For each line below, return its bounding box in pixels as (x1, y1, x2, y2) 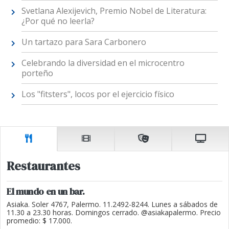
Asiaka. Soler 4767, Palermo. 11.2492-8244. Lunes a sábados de (7, 199, 218, 210)
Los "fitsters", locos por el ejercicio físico (21, 88, 174, 100)
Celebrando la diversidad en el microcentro (21, 57, 185, 68)
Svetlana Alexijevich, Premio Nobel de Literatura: (21, 5, 207, 16)
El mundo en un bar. (7, 185, 85, 198)
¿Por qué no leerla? (21, 15, 95, 27)
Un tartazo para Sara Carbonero (21, 36, 146, 48)
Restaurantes (7, 157, 80, 175)
